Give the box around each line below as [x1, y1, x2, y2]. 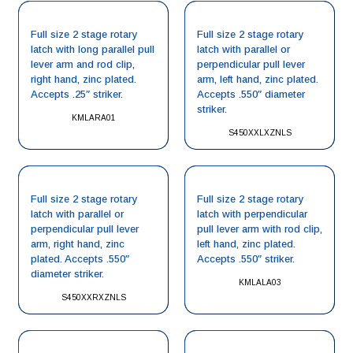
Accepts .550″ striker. [197, 253, 295, 265]
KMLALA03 [238, 278, 281, 287]
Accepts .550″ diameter [197, 88, 305, 100]
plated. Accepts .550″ [31, 253, 129, 265]
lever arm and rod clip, [31, 58, 135, 70]
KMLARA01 [71, 113, 116, 122]
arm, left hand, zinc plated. [197, 73, 318, 85]
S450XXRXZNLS [61, 293, 126, 302]
